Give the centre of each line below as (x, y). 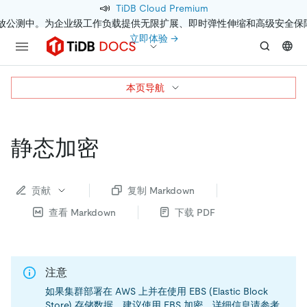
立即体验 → (153, 38)
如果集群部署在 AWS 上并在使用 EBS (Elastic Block (157, 292)
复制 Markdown (161, 190)
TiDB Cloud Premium (162, 8)
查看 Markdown (82, 212)
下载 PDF (195, 212)
